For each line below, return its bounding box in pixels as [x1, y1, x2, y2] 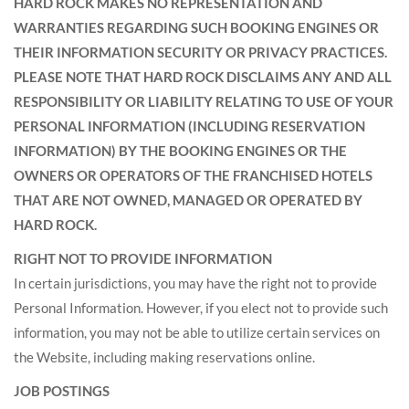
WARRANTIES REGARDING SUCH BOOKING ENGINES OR [14, 19, 379, 36]
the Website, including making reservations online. [14, 349, 315, 365]
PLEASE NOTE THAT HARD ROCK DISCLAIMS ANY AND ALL [14, 68, 392, 85]
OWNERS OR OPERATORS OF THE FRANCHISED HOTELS [14, 167, 372, 184]
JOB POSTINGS [14, 383, 110, 399]
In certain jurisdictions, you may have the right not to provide [14, 275, 377, 291]
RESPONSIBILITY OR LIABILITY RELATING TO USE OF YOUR [14, 93, 393, 110]
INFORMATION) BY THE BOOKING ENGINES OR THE [14, 142, 347, 159]
